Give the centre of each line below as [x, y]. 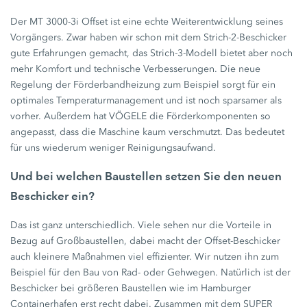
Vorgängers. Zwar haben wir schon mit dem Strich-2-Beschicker [149, 37]
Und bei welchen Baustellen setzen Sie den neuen [146, 176]
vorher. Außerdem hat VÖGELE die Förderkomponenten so [141, 116]
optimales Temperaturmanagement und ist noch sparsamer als [146, 100]
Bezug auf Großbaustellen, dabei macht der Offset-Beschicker [146, 241]
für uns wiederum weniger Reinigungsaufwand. [113, 147]
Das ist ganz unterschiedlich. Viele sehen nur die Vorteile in [141, 225]
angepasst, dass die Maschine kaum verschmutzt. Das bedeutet [148, 132]
